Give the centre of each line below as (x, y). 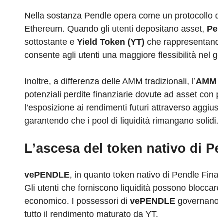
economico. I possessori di (77, 201)
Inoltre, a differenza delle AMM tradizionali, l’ (110, 82)
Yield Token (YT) (111, 42)
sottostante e (51, 42)
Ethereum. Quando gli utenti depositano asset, (116, 29)
